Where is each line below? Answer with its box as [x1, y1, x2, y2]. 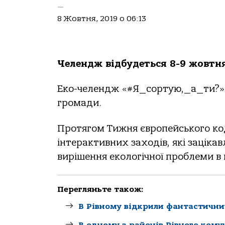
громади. [57, 97, 101, 109]
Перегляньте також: [57, 185, 144, 194]
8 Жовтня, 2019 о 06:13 [57, 14, 146, 23]
